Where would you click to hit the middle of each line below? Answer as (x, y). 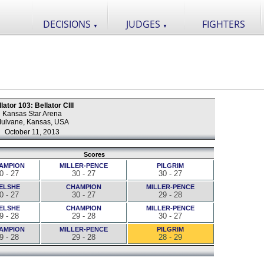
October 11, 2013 (32, 132)
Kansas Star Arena (32, 114)
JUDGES (144, 24)
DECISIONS (68, 24)
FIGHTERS (223, 24)
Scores (94, 154)
